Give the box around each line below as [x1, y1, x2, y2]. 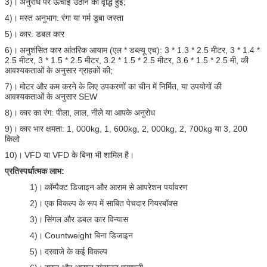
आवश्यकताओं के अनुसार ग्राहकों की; [5, 66, 113, 75]
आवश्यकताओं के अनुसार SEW [5, 92, 97, 101]
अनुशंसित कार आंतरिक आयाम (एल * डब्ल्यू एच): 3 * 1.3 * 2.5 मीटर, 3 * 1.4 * [20, 45, 260, 55]
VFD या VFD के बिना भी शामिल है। [24, 150, 134, 160]
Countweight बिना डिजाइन [45, 231, 133, 240]
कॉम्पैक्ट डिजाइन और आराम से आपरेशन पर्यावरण [45, 182, 188, 192]
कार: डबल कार [20, 29, 64, 39]
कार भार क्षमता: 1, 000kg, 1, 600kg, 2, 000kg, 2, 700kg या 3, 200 [20, 124, 247, 133]
